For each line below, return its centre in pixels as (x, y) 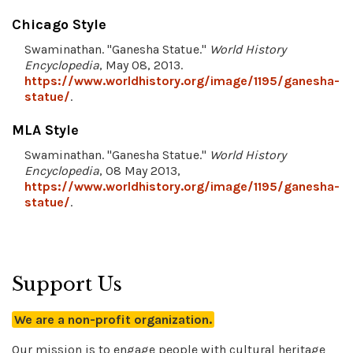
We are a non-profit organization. (113, 319)
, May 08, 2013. (141, 65)
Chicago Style (59, 24)
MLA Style (45, 130)
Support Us (67, 284)
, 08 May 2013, (140, 170)
